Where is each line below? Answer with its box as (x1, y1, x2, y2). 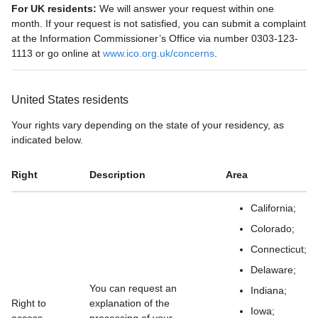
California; (251, 202, 296, 214)
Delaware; (251, 264, 296, 275)
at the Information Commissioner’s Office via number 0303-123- (11, 33, 298, 44)
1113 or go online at (11, 48, 103, 59)
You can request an (89, 283, 177, 294)
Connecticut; (251, 243, 307, 255)
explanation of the (89, 297, 170, 309)
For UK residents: (11, 3, 97, 14)
